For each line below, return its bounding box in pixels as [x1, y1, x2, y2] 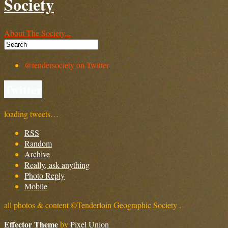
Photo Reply [24, 170, 65, 181]
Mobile [24, 181, 47, 192]
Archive [24, 149, 50, 160]
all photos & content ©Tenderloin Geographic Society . [4, 199, 181, 211]
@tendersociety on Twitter [24, 60, 109, 71]
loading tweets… [4, 108, 59, 120]
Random [24, 138, 52, 149]
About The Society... [4, 27, 71, 38]
